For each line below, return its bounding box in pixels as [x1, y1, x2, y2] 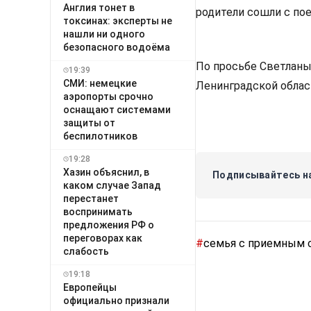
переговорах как [63, 232, 142, 244]
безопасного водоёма [63, 41, 170, 53]
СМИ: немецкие [63, 77, 137, 89]
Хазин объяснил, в [63, 166, 149, 178]
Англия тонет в [63, 1, 135, 13]
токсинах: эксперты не [63, 15, 172, 26]
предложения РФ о [63, 219, 154, 230]
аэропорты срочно [63, 90, 153, 102]
